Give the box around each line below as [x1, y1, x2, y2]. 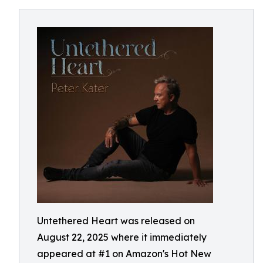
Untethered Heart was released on [37, 215, 195, 227]
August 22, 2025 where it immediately [37, 231, 207, 243]
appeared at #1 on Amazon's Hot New [37, 248, 211, 259]
